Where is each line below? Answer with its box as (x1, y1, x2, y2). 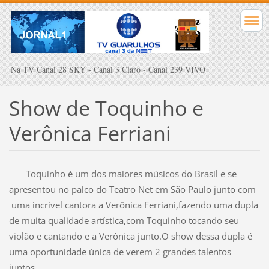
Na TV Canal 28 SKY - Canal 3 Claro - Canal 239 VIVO (11, 63, 205, 75)
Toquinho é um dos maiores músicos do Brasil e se (8, 168, 237, 180)
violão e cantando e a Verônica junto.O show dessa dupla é (8, 230, 252, 243)
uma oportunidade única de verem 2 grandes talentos (8, 246, 231, 258)
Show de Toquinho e (8, 94, 204, 122)
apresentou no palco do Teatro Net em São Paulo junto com (8, 183, 256, 196)
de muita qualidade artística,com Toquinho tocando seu (8, 214, 239, 227)
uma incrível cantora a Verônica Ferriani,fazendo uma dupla (8, 199, 258, 211)
